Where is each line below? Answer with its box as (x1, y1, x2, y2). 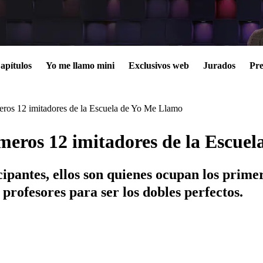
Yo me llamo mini (46, 60, 114, 71)
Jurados (203, 60, 235, 71)
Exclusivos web (129, 60, 189, 71)
